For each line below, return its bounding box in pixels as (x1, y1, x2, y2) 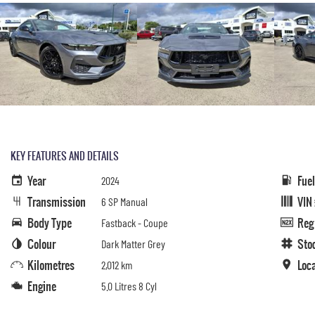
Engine (27, 278, 56, 295)
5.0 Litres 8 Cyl (101, 279, 157, 292)
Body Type (27, 214, 72, 231)
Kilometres (27, 257, 75, 274)
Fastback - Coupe (101, 216, 168, 229)
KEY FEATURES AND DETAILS (11, 148, 119, 163)
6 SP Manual (101, 195, 148, 208)
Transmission (27, 193, 86, 210)
